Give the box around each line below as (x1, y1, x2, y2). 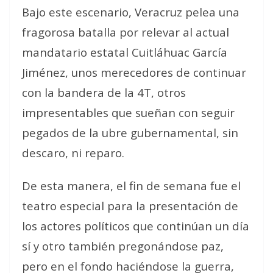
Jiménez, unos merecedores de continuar (22, 65, 246, 80)
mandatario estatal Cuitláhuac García (22, 44, 227, 60)
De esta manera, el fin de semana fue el (22, 178, 241, 193)
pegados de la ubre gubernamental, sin (22, 125, 238, 140)
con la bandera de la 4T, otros (22, 85, 186, 100)
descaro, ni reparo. (22, 145, 124, 160)
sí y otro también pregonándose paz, (22, 238, 224, 253)
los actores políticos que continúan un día (22, 218, 249, 233)
